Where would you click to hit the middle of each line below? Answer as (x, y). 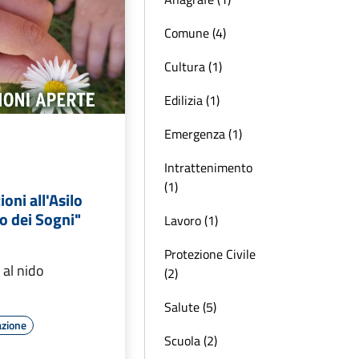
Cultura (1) (193, 67)
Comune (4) (195, 33)
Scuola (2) (191, 341)
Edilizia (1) (192, 100)
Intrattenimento (208, 167)
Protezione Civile (210, 254)
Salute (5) (190, 307)
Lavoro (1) (191, 220)
